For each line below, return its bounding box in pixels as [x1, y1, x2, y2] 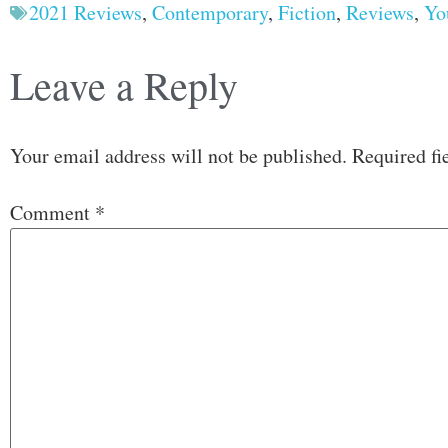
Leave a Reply [10, 58, 238, 111]
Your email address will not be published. [10, 142, 347, 169]
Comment [10, 198, 95, 226]
